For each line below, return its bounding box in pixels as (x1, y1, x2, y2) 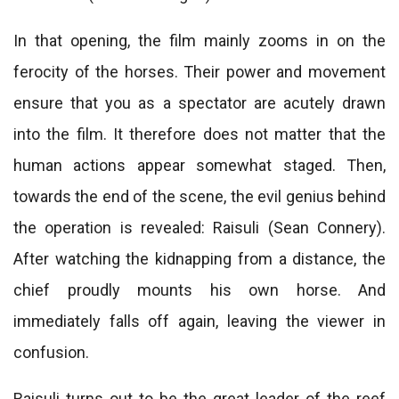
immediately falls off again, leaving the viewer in (13, 312, 386, 330)
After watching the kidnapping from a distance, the (13, 249, 386, 268)
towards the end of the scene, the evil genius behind (13, 187, 386, 206)
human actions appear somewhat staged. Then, (13, 156, 386, 175)
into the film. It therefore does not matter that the (13, 125, 386, 143)
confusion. (13, 343, 89, 362)
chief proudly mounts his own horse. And (13, 281, 386, 299)
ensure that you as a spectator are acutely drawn (13, 94, 386, 112)
